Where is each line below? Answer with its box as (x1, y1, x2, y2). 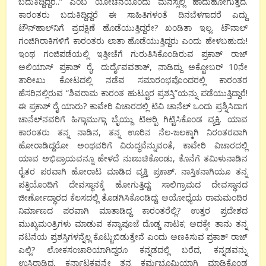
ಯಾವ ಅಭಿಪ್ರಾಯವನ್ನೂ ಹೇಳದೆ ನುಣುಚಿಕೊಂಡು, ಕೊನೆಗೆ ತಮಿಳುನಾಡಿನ (18, 152, 248, 164)
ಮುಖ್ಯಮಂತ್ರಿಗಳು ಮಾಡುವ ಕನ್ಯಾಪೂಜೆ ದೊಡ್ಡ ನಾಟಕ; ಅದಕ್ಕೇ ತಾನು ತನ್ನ (18, 217, 248, 229)
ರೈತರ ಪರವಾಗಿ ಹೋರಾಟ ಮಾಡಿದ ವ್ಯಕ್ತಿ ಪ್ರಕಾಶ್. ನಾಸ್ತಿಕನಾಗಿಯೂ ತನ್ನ (18, 165, 248, 177)
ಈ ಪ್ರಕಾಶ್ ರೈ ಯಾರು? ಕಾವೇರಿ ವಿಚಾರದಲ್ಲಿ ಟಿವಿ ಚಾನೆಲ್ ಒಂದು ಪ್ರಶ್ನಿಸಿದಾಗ (18, 100, 248, 112)
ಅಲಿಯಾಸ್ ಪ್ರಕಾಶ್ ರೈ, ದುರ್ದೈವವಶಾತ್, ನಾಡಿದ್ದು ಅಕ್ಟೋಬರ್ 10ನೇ (18, 61, 248, 72)
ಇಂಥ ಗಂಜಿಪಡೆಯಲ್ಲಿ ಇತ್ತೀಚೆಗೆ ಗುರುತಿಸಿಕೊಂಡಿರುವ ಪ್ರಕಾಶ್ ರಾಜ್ (18, 47, 248, 59)
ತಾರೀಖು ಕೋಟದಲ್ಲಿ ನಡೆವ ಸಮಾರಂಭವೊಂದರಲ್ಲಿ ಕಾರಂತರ (18, 74, 248, 85)
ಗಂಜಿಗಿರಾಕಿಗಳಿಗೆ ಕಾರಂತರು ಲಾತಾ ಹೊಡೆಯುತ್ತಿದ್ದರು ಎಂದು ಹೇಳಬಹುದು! (18, 34, 248, 46)
